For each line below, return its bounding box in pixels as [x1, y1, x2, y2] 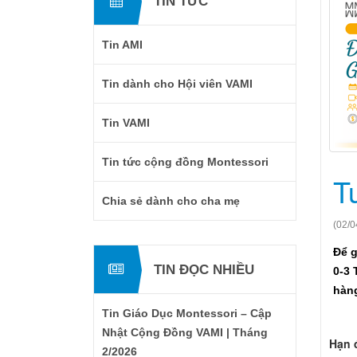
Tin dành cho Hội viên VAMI [102, 77, 253, 90]
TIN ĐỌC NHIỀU [154, 262, 254, 277]
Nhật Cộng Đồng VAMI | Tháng [102, 326, 268, 339]
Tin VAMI [102, 116, 150, 129]
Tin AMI [102, 38, 143, 51]
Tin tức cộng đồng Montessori [102, 155, 269, 168]
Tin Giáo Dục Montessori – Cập [102, 307, 272, 320]
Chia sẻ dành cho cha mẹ [102, 194, 240, 207]
